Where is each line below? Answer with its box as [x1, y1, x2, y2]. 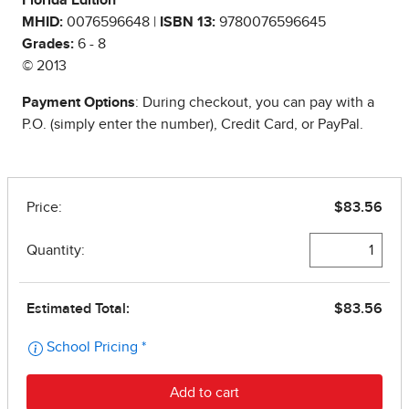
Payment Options [22, 95, 135, 110]
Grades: [22, 37, 74, 52]
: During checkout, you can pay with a [135, 95, 374, 110]
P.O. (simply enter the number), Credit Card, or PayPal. [22, 117, 363, 132]
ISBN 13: [160, 15, 215, 30]
